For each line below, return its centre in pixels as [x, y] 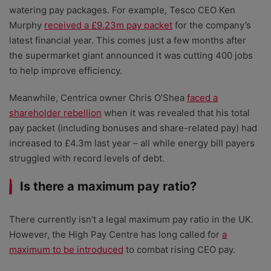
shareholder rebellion [55, 113]
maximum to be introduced [66, 250]
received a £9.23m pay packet [108, 25]
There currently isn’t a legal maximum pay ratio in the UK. [131, 220]
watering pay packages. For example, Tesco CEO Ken [122, 10]
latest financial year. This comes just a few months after [128, 41]
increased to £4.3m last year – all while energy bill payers [132, 143]
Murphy [27, 25]
